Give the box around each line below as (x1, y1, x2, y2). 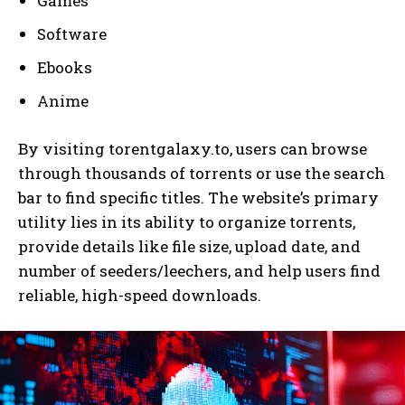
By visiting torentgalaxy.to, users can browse (18, 137, 367, 159)
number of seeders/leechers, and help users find (18, 259, 381, 281)
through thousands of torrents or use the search (18, 162, 385, 184)
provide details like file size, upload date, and (18, 235, 361, 257)
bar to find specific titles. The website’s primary (18, 186, 379, 208)
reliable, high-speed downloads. (18, 284, 261, 306)
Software (37, 23, 107, 44)
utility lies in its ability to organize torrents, (18, 211, 355, 232)
